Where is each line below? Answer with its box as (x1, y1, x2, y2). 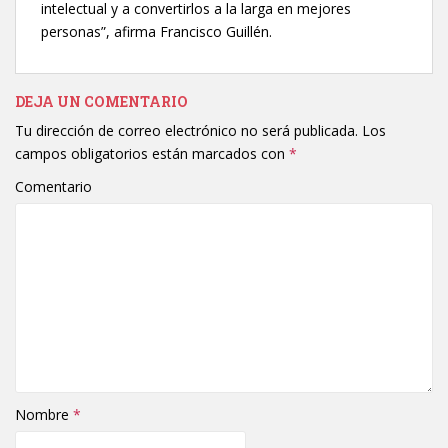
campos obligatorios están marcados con (15, 144, 289, 163)
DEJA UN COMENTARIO (15, 92, 188, 111)
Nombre (15, 405, 73, 424)
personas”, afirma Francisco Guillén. (41, 22, 272, 41)
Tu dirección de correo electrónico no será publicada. (15, 121, 358, 140)
